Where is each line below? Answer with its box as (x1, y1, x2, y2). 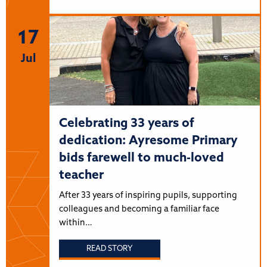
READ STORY (86, 245, 133, 253)
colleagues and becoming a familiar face (58, 204, 219, 214)
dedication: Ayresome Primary (58, 134, 238, 147)
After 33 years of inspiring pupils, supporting (58, 191, 237, 200)
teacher (58, 169, 104, 182)
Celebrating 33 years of (58, 117, 194, 130)
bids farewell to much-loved (58, 151, 224, 164)
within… (58, 218, 92, 228)
